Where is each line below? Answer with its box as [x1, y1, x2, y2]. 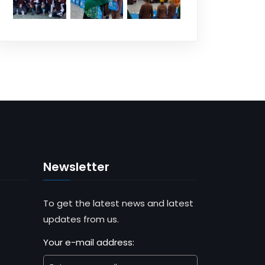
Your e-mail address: [43, 235, 134, 248]
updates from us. [43, 212, 119, 225]
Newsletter [43, 158, 109, 175]
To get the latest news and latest [43, 196, 193, 209]
